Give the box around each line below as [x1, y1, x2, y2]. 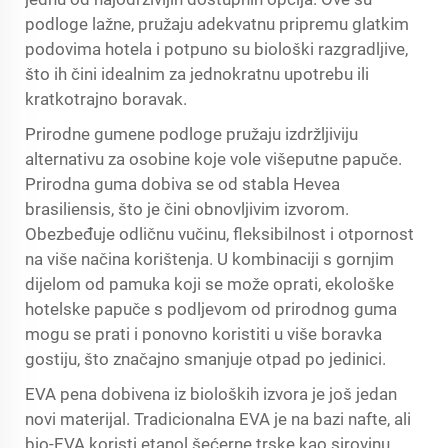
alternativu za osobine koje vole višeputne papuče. [25, 149, 402, 169]
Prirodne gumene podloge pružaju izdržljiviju [25, 124, 358, 144]
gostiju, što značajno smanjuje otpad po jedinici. [25, 349, 386, 369]
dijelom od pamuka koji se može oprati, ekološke [25, 274, 394, 294]
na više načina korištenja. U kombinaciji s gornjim [25, 249, 394, 269]
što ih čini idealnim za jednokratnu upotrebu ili [25, 64, 369, 84]
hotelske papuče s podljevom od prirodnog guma [25, 299, 397, 319]
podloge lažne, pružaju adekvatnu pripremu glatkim [25, 14, 409, 34]
